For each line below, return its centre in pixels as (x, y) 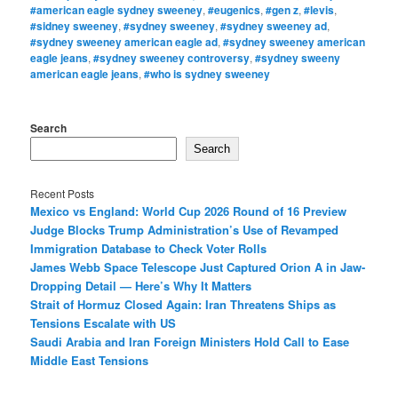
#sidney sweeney (75, 26)
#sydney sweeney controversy (172, 58)
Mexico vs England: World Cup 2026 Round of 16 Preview (189, 211)
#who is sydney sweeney (207, 74)
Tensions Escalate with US (103, 322)
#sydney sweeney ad (274, 26)
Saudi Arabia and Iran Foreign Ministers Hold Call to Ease (190, 341)
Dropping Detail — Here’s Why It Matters (141, 285)
